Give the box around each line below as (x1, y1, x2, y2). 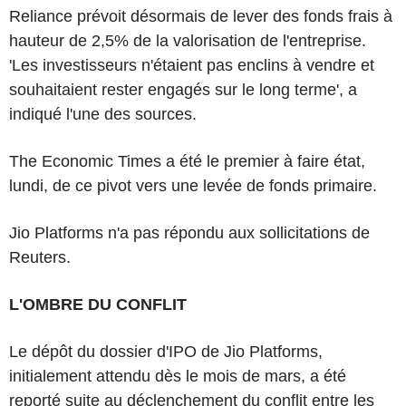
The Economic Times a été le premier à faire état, (9, 151, 365, 170)
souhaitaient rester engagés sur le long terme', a (9, 80, 357, 99)
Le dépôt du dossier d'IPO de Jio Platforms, (9, 342, 323, 361)
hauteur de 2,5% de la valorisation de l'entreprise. (9, 31, 366, 50)
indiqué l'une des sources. (9, 104, 197, 123)
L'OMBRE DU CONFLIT (9, 295, 187, 314)
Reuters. (9, 247, 71, 266)
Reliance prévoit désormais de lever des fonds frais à (9, 6, 392, 25)
